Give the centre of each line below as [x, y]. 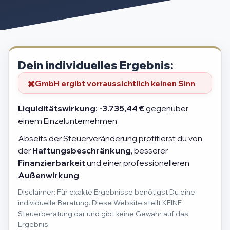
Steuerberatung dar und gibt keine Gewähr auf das [103, 214]
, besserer [149, 151]
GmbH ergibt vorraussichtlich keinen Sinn [115, 83]
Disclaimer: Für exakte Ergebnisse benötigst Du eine [107, 192]
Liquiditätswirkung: [58, 109]
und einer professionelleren [137, 163]
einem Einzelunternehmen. [68, 121]
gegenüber [166, 109]
